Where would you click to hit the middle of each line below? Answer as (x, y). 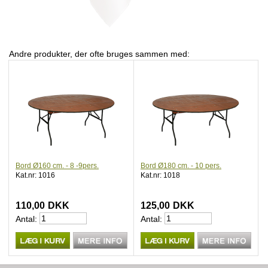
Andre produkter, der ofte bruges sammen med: (99, 54)
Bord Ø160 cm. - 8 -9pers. (57, 166)
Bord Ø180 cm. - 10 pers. (181, 166)
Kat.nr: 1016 (35, 175)
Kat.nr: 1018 (160, 175)
